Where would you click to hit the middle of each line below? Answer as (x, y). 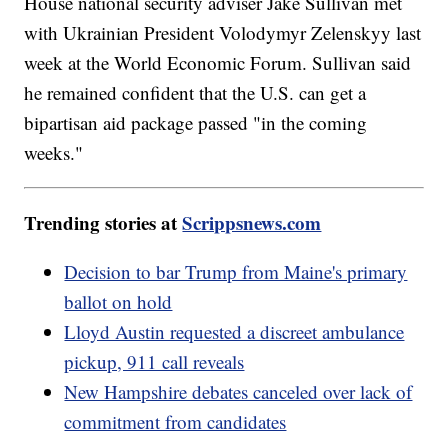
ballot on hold (118, 301)
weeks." (54, 152)
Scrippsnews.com (252, 222)
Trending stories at (103, 222)
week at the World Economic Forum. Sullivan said (218, 62)
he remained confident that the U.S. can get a (195, 92)
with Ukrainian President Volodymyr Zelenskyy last (223, 32)
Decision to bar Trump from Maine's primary (236, 271)
